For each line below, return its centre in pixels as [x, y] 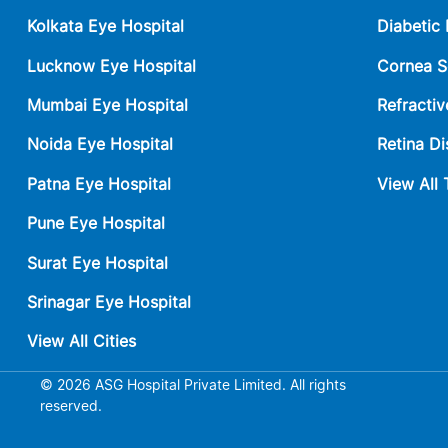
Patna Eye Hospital [99, 183]
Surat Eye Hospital [97, 262]
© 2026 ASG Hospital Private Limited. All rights [193, 384]
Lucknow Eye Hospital [111, 65]
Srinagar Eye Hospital [109, 301]
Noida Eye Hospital [100, 144]
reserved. [71, 405]
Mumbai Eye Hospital [107, 104]
